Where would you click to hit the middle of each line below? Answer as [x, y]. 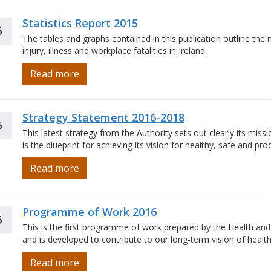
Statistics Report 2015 [80, 23]
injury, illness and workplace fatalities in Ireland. [114, 51]
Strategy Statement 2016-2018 [103, 117]
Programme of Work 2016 [89, 212]
